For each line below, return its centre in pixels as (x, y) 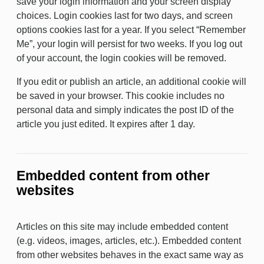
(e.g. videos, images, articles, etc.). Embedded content (129, 240)
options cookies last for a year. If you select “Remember (131, 30)
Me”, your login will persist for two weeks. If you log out (129, 44)
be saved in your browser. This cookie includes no (121, 96)
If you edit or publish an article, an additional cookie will (131, 82)
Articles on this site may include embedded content (122, 226)
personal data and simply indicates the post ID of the (125, 110)
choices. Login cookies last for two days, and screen (125, 16)
